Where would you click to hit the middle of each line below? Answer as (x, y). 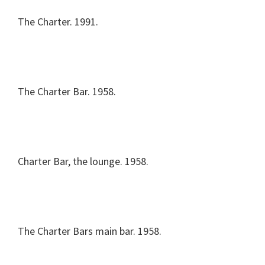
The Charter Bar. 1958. (67, 91)
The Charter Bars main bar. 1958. (90, 231)
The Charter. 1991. (58, 22)
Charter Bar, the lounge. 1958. (83, 161)
